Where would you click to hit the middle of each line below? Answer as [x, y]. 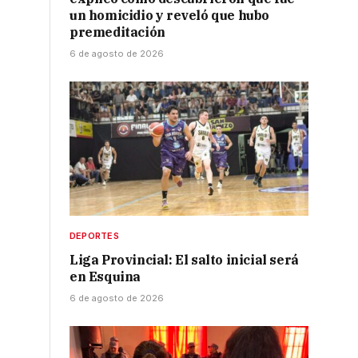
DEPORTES [94, 236]
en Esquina [105, 277]
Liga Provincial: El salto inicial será [184, 260]
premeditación [117, 32]
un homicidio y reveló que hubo [170, 16]
